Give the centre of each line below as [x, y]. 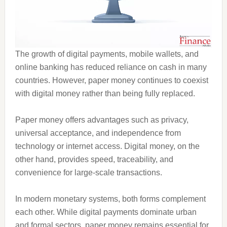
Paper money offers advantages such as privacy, [102, 120]
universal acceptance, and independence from [98, 133]
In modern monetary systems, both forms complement [110, 199]
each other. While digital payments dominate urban [106, 212]
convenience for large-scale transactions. [88, 173]
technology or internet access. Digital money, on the [107, 146]
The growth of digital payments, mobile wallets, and [107, 54]
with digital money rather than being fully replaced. [105, 93]
